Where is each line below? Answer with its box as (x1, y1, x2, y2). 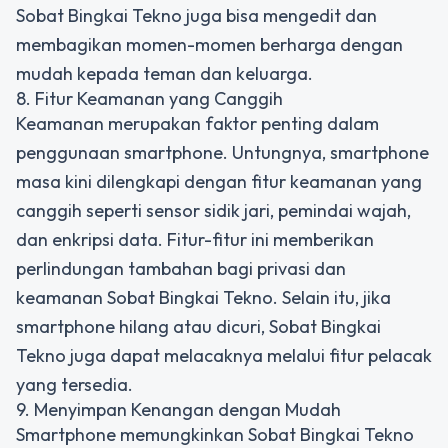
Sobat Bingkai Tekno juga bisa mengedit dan (16, 4, 377, 27)
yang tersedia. (16, 373, 133, 396)
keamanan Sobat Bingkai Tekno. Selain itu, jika (16, 286, 391, 309)
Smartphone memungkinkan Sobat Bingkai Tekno (16, 423, 414, 446)
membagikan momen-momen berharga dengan (16, 33, 403, 56)
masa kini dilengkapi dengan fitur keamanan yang (16, 170, 422, 193)
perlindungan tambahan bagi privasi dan (16, 257, 346, 280)
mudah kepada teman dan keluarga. (16, 62, 313, 85)
